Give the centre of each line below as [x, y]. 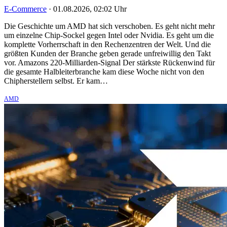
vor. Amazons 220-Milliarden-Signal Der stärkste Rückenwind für [109, 62]
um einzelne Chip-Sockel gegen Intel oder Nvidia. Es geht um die [109, 35]
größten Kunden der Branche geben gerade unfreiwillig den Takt [107, 53]
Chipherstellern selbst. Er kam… [56, 81]
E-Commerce [25, 9]
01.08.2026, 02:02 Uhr [90, 9]
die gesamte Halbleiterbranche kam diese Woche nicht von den [104, 71]
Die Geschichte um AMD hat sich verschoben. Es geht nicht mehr [109, 26]
